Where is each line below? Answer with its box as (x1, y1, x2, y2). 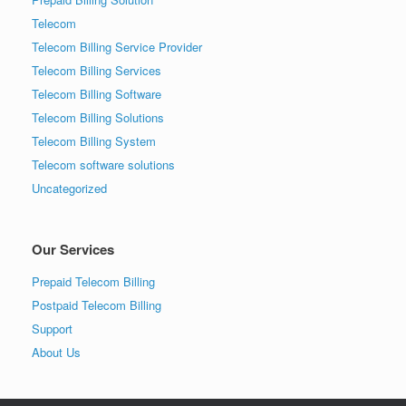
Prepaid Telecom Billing (32, 272, 155, 290)
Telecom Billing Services (32, 61, 161, 79)
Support (32, 319, 72, 337)
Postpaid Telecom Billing (32, 295, 161, 314)
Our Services (32, 238, 114, 259)
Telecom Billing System (32, 131, 156, 150)
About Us (32, 343, 81, 361)
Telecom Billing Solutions (32, 108, 164, 126)
